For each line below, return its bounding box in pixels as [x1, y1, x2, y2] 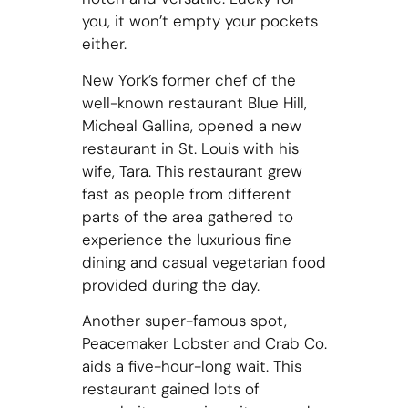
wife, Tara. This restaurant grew [81, 160, 302, 181]
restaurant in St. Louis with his [81, 138, 299, 158]
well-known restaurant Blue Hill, [81, 92, 307, 113]
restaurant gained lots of [81, 379, 260, 400]
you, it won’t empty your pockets [81, 11, 318, 32]
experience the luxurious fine [81, 229, 291, 250]
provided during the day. [81, 274, 264, 295]
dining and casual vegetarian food [81, 251, 326, 272]
